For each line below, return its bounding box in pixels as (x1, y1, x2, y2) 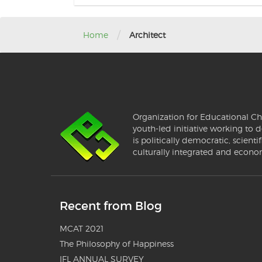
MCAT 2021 (60, 223, 104, 233)
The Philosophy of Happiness (60, 239, 174, 249)
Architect (129, 29, 166, 40)
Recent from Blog (60, 199, 162, 213)
